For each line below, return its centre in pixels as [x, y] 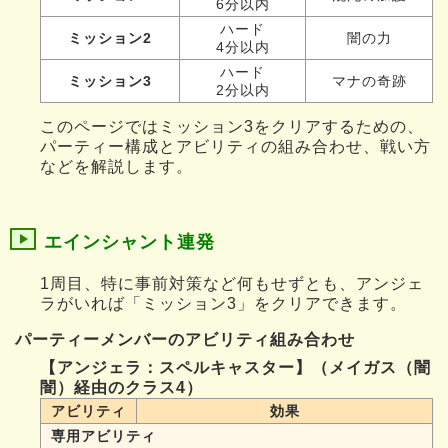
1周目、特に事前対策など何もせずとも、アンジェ [232, 283]
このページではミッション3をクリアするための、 [232, 127]
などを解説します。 [116, 167]
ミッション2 [110, 37]
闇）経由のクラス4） [121, 387]
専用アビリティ [103, 435]
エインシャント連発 [129, 242]
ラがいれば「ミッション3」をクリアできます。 [223, 303]
